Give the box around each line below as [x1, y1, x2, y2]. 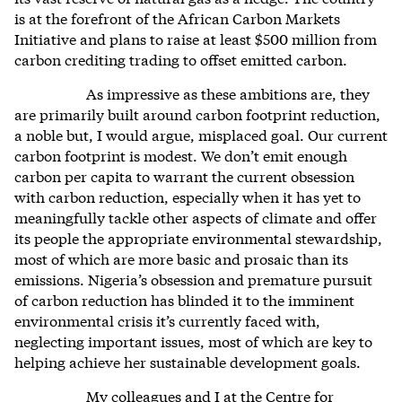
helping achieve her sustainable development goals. [14, 350, 361, 371]
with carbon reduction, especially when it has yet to [14, 185, 361, 206]
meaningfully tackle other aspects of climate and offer [14, 205, 377, 227]
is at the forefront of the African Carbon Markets [14, 6, 340, 28]
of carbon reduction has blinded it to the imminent [14, 288, 354, 310]
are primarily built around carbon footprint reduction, [14, 102, 380, 124]
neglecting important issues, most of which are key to [14, 329, 372, 351]
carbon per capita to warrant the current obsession [14, 164, 354, 186]
